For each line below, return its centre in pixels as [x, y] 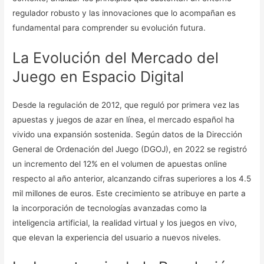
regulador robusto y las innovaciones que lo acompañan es [124, 13]
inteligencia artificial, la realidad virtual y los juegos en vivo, [125, 222]
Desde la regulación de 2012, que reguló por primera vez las [126, 105]
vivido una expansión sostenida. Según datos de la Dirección [128, 134]
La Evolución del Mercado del [116, 57]
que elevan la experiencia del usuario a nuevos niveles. [117, 237]
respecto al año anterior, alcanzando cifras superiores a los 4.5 [132, 178]
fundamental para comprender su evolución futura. [109, 27]
